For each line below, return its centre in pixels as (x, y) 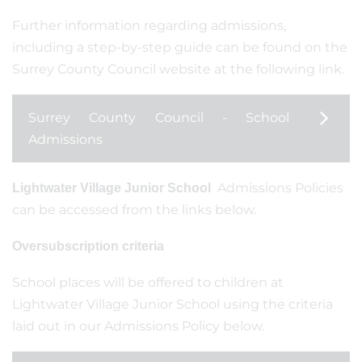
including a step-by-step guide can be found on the (180, 47)
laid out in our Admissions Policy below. (138, 326)
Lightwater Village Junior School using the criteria (173, 304)
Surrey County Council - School (159, 118)
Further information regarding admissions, (149, 25)
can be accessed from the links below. (134, 210)
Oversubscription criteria (88, 246)
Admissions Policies (279, 188)
